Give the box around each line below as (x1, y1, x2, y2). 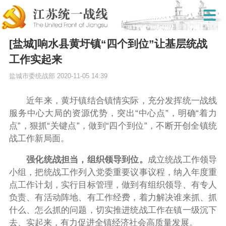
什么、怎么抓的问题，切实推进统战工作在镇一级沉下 (9, 205, 217, 215)
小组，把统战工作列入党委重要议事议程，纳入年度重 (9, 167, 217, 178)
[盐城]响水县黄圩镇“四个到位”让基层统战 (9, 38, 207, 50)
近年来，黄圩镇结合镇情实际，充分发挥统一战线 (9, 96, 217, 106)
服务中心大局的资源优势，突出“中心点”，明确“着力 (9, 108, 217, 119)
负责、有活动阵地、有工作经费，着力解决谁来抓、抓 (9, 193, 217, 203)
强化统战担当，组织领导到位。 (26, 155, 148, 165)
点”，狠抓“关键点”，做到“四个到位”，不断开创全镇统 (9, 121, 217, 131)
